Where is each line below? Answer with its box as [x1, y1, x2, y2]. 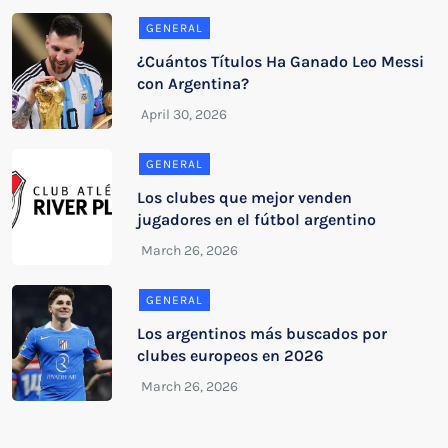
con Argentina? [137, 73, 254, 93]
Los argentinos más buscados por [137, 323, 388, 343]
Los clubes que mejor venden [137, 187, 353, 207]
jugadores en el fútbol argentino [137, 209, 377, 229]
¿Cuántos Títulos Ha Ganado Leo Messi [137, 51, 425, 71]
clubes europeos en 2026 [137, 345, 325, 365]
